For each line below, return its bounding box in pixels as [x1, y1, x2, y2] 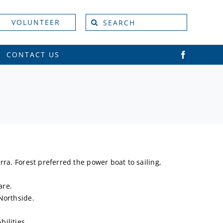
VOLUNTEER [11, 17, 61, 27]
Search [85, 14, 109, 24]
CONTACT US [6, 50, 60, 59]
